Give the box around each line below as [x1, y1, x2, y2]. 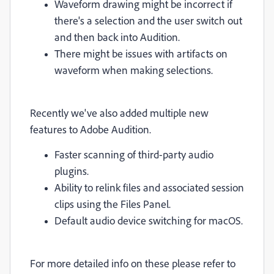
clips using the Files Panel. [54, 196, 171, 210]
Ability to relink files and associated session [54, 180, 244, 194]
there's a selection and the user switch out [54, 13, 242, 27]
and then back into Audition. [54, 29, 180, 43]
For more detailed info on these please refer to [30, 256, 235, 270]
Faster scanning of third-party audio [54, 147, 213, 161]
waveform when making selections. [54, 62, 213, 76]
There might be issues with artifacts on [54, 46, 228, 60]
